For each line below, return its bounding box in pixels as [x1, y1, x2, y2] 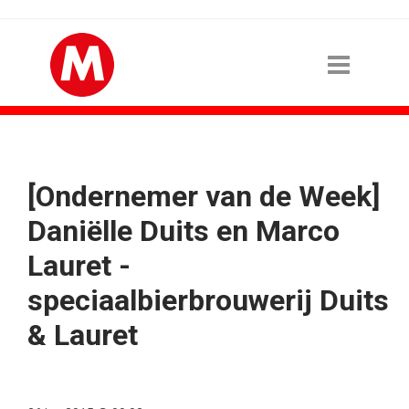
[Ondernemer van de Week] [27, 179, 380, 214]
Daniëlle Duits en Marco [27, 214, 340, 248]
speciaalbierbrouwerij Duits [27, 283, 389, 318]
